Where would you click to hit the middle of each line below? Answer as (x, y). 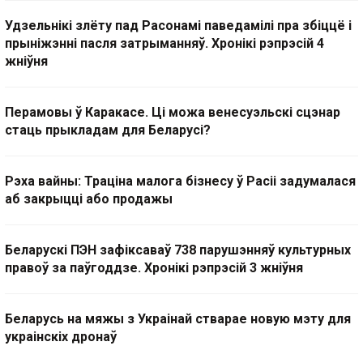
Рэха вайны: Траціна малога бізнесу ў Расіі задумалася (180, 181)
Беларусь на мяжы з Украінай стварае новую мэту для (178, 319)
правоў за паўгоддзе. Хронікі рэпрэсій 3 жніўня (154, 268)
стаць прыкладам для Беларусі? (108, 130)
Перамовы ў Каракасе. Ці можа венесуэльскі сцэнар (173, 113)
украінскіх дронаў (61, 337)
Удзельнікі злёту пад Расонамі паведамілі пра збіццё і (178, 26)
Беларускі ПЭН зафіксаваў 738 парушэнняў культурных (178, 250)
